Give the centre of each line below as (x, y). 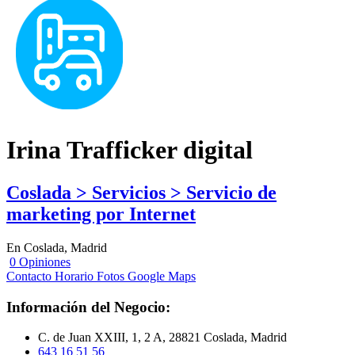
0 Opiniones (40, 261)
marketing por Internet (101, 214)
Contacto (29, 276)
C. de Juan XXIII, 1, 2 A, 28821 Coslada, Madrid (162, 338)
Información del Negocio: (88, 307)
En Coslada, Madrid (57, 247)
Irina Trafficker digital (130, 150)
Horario (74, 276)
